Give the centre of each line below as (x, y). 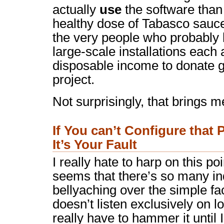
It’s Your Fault (95, 144)
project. (73, 79)
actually (76, 9)
